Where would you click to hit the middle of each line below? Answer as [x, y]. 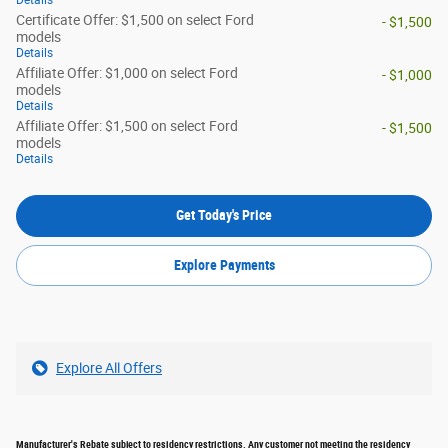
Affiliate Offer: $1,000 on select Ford [127, 73]
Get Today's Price [224, 215]
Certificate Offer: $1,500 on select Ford [135, 20]
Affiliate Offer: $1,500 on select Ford [127, 126]
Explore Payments [224, 265]
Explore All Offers [109, 368]
